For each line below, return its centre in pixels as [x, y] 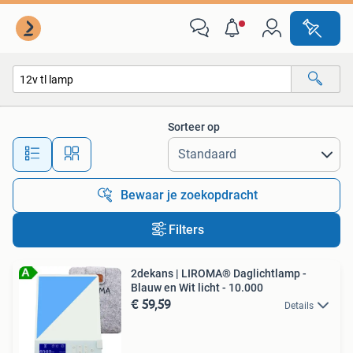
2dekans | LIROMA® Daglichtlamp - [219, 273]
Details [299, 306]
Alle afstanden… [166, 147]
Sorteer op [194, 127]
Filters [186, 230]
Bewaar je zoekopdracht [189, 195]
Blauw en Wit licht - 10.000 [197, 288]
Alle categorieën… [71, 113]
